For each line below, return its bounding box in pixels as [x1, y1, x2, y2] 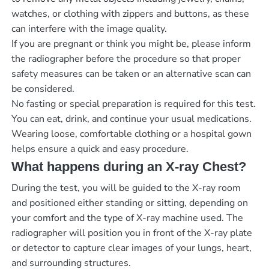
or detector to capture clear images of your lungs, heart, [11, 241, 252, 255]
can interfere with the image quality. [11, 22, 167, 36]
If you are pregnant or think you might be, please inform [11, 37, 251, 51]
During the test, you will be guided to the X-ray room [11, 181, 241, 195]
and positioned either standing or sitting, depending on [11, 196, 248, 210]
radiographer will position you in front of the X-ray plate [11, 226, 252, 240]
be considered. [11, 82, 74, 96]
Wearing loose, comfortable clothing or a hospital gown [11, 127, 252, 141]
